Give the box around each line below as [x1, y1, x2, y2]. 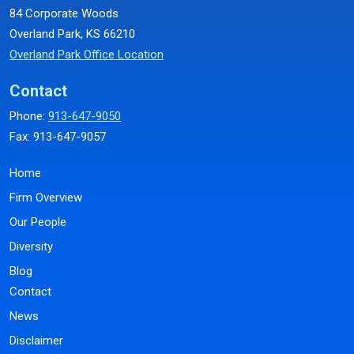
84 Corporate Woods [9, 6, 119, 21]
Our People [9, 215, 66, 229]
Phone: [9, 109, 48, 123]
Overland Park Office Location [9, 47, 164, 62]
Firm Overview [9, 190, 82, 205]
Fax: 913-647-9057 [9, 130, 106, 144]
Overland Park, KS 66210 [9, 27, 135, 41]
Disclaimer [9, 333, 63, 348]
